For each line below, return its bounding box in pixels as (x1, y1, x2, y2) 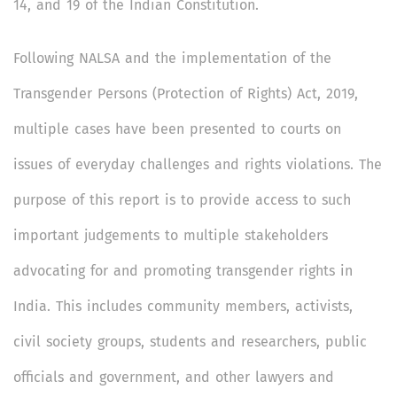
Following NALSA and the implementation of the (13, 50, 331, 67)
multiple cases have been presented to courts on (13, 121, 341, 138)
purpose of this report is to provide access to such (13, 191, 351, 209)
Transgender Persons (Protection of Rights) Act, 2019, (13, 85, 358, 103)
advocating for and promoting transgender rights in (13, 262, 353, 280)
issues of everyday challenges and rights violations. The (13, 156, 382, 174)
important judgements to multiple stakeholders (13, 227, 328, 245)
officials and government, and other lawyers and (13, 369, 334, 386)
